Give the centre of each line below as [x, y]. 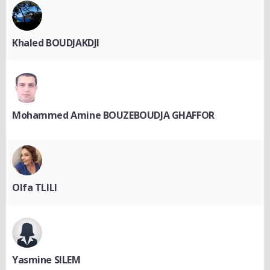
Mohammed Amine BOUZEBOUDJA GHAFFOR [113, 115]
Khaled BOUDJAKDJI [56, 42]
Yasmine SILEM [46, 259]
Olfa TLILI [35, 187]
